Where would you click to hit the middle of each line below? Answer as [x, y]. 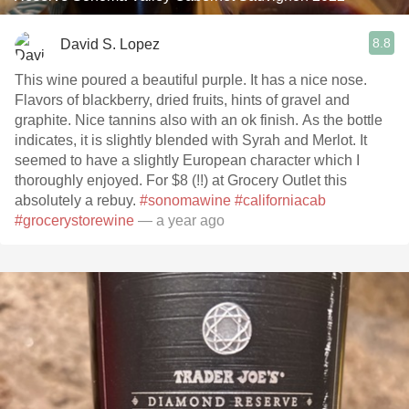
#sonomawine [185, 200]
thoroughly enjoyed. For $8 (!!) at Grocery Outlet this [181, 180]
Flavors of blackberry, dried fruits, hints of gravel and [182, 100]
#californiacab [280, 200]
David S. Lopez [110, 44]
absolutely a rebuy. [77, 200]
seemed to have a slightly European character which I [187, 160]
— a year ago [181, 220]
